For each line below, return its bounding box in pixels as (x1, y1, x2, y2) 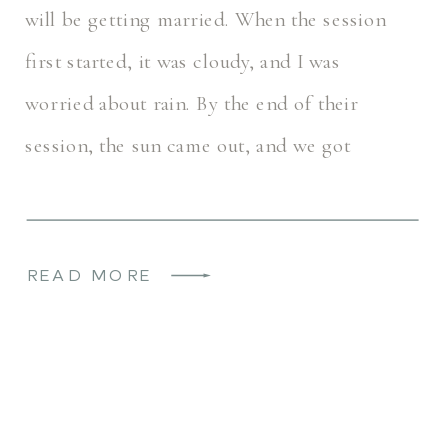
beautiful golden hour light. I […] (25, 174, 303, 201)
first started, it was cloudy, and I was (25, 48, 341, 75)
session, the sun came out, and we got (25, 132, 352, 159)
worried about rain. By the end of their (25, 90, 359, 117)
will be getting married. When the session (25, 6, 387, 33)
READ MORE (26, 267, 153, 286)
